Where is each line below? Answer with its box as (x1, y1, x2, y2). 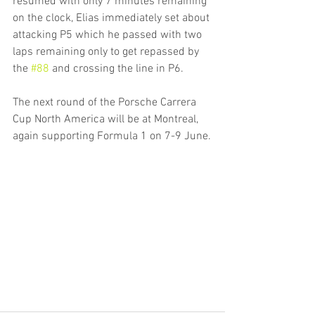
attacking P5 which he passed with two (13, 28, 205, 42)
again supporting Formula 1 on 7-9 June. (13, 129, 211, 143)
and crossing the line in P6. (49, 62, 184, 76)
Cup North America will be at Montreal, (13, 112, 201, 127)
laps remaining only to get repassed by (13, 45, 202, 59)
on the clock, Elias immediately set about (13, 11, 212, 25)
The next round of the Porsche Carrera (13, 96, 199, 110)
